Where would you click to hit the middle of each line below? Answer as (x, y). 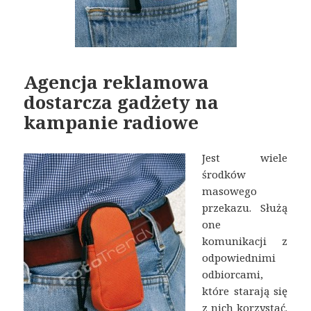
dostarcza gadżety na (121, 102)
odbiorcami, (233, 274)
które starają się (245, 291)
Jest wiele (245, 157)
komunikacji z (245, 241)
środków (224, 174)
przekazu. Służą (245, 207)
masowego (230, 191)
